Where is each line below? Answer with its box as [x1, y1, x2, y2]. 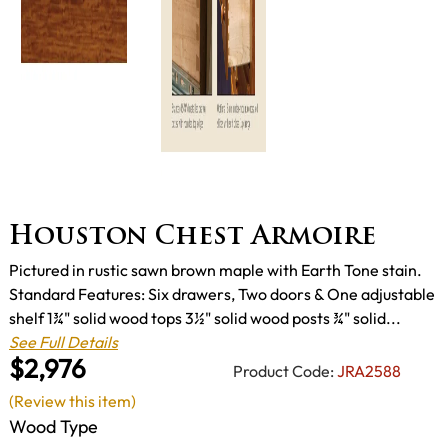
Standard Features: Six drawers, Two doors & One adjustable [9, 283, 435, 304]
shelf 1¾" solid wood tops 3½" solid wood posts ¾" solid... [9, 307, 401, 328]
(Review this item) [9, 390, 136, 411]
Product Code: [233, 361, 334, 382]
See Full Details [9, 331, 118, 352]
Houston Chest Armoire [9, 224, 376, 250]
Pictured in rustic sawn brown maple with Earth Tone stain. [9, 259, 422, 280]
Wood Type [9, 414, 98, 438]
